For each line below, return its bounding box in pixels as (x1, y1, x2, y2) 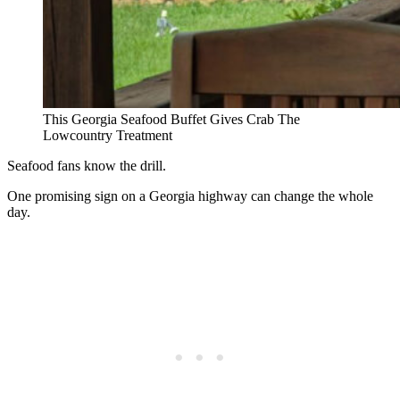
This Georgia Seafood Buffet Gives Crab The (43, 111, 300, 127)
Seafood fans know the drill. (7, 157, 166, 173)
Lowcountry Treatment (43, 127, 172, 143)
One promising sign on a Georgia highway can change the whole (7, 187, 373, 204)
